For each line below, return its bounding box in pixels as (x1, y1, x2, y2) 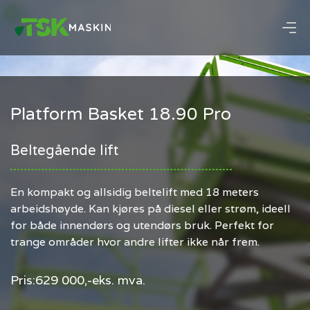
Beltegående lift (10, 141, 118, 159)
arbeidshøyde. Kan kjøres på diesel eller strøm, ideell (10, 201, 291, 216)
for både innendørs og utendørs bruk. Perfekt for (10, 218, 274, 232)
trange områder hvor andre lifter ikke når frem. (10, 235, 259, 249)
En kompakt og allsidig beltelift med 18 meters (10, 185, 259, 199)
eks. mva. (92, 272, 145, 288)
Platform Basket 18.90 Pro (10, 104, 231, 125)
